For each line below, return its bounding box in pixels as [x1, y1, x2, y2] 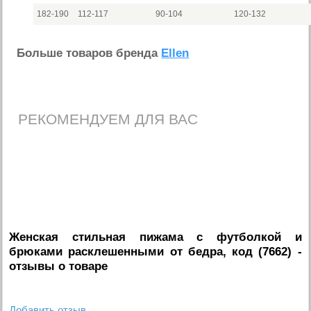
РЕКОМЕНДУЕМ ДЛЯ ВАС [18, 111, 199, 128]
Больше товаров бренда [17, 47, 162, 60]
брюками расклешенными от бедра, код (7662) [9, 244, 292, 258]
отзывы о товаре [9, 259, 108, 273]
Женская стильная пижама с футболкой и [9, 230, 302, 244]
